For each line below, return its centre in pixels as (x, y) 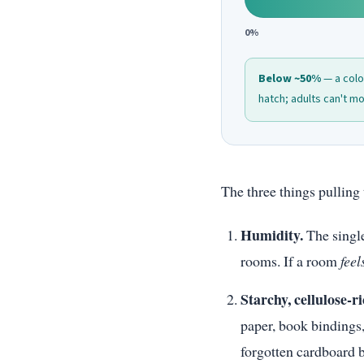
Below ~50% (290, 79)
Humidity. (272, 235)
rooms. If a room (290, 261)
